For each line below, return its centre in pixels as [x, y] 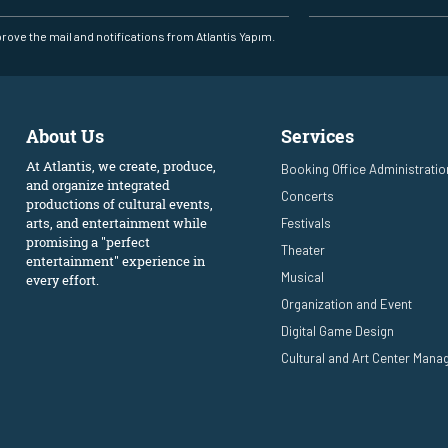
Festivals [306, 222]
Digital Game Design [338, 330]
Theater [303, 249]
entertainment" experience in [115, 260]
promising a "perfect [87, 241]
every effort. [62, 279]
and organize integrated [97, 184]
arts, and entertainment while [116, 222]
